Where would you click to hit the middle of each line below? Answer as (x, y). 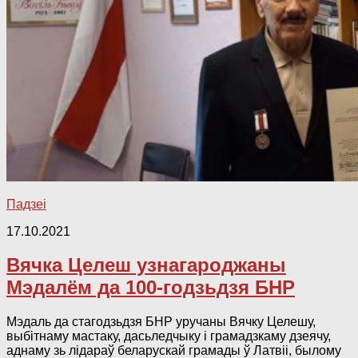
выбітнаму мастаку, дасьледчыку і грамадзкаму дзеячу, (169, 336)
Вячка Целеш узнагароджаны (146, 265)
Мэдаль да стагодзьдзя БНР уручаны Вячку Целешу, (161, 322)
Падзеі (26, 204)
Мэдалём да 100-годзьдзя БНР (151, 288)
